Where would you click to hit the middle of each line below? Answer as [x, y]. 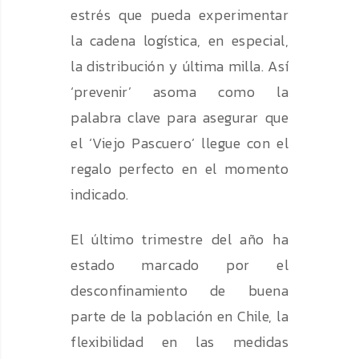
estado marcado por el [179, 265]
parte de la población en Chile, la [179, 317]
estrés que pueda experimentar [179, 15]
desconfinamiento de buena [179, 291]
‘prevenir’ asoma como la [179, 92]
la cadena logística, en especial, [179, 41]
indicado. [100, 195]
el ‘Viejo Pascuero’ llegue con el [179, 143]
